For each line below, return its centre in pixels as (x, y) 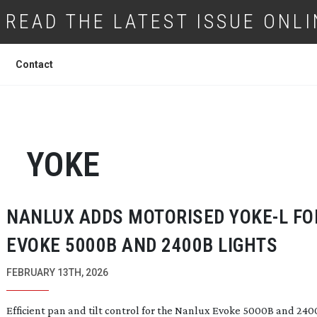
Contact (34, 64)
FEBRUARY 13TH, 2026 (57, 272)
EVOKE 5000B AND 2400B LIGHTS (142, 246)
